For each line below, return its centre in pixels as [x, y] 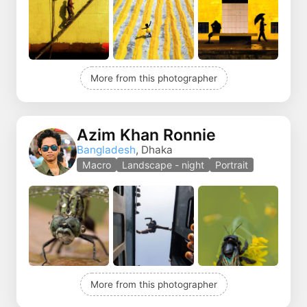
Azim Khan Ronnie [146, 135]
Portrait [232, 165]
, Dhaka [154, 150]
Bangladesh [106, 150]
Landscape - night [163, 165]
